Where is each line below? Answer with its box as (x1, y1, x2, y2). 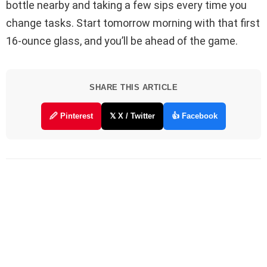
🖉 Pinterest (49, 111, 93, 120)
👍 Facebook (172, 111, 218, 120)
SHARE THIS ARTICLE (89, 82, 178, 92)
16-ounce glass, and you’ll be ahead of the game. (6, 34, 238, 47)
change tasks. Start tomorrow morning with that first (6, 16, 260, 29)
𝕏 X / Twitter (110, 111, 155, 120)
